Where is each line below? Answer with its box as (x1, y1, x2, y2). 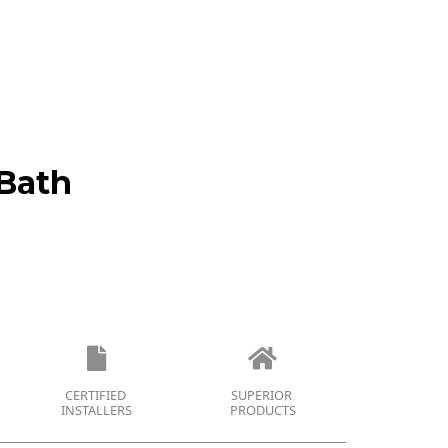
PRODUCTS (229, 401, 296, 420)
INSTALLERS (61, 401, 133, 420)
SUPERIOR (230, 386, 295, 405)
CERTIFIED (64, 386, 129, 405)
